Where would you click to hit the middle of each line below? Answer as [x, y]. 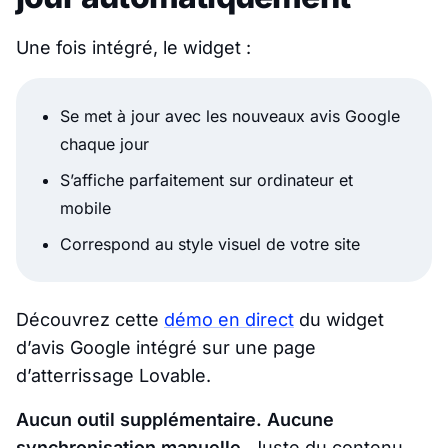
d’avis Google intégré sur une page [166, 347]
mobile [85, 207]
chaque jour [104, 143]
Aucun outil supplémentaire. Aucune [175, 419]
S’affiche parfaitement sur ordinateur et [206, 179]
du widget [339, 319]
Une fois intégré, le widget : [133, 47]
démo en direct [229, 319]
